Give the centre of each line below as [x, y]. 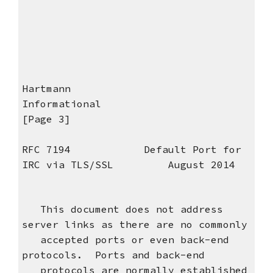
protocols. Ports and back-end [113, 255]
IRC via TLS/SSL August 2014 [128, 165]
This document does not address [122, 209]
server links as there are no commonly [134, 225]
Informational [122, 104]
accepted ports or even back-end [125, 240]
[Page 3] [46, 119]
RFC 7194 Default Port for [131, 150]
